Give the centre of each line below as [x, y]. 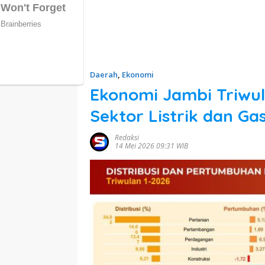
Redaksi [127, 138]
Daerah [104, 75]
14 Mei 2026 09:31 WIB [151, 146]
